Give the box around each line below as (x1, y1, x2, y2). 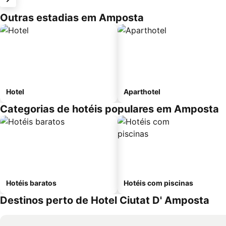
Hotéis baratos (6, 179, 56, 187)
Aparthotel (124, 87, 160, 96)
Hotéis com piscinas (124, 179, 193, 187)
